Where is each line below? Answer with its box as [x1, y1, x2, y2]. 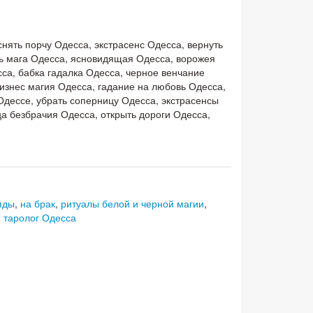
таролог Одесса [3, 210, 76, 224]
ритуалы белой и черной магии [61, 196, 204, 210]
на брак [20, 196, 55, 210]
